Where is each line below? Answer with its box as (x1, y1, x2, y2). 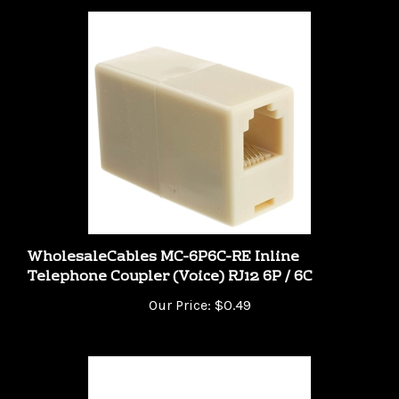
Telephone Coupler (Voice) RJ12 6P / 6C (27, 245, 313, 271)
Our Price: (148, 277, 211, 295)
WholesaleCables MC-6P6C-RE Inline (27, 225, 299, 251)
